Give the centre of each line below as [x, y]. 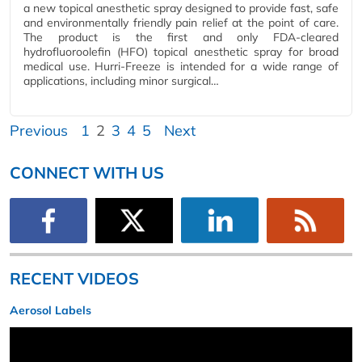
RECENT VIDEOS [74, 278]
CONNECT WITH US [87, 173]
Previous [39, 131]
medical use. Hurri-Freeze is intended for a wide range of [181, 67]
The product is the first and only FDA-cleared [181, 38]
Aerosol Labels [51, 310]
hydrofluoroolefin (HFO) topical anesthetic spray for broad [181, 52]
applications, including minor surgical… [121, 81]
